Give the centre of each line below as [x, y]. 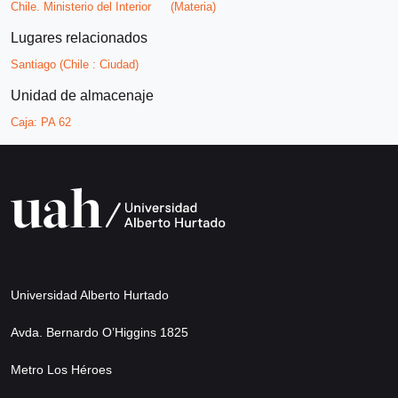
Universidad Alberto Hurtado [90, 295]
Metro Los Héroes [61, 369]
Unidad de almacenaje [82, 96]
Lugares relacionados [79, 38]
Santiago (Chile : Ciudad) [75, 65]
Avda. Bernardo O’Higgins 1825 [99, 332]
